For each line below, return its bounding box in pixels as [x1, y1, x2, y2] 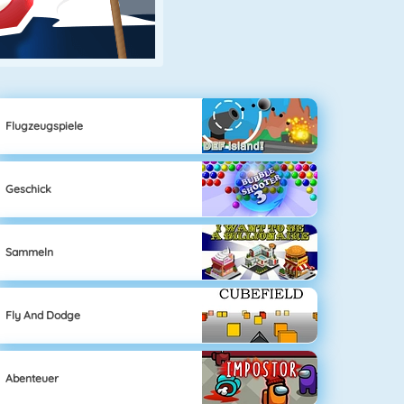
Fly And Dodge [5, 308, 81, 322]
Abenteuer [5, 371, 60, 385]
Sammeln [5, 244, 54, 259]
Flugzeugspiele [5, 118, 84, 133]
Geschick [5, 181, 52, 196]
